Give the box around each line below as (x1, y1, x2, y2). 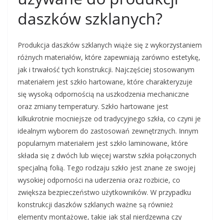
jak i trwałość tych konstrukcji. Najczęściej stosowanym (18, 65, 194, 74)
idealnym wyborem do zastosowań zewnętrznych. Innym (18, 126, 198, 136)
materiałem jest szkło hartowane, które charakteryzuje (18, 77, 192, 86)
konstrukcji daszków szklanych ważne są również (18, 200, 173, 209)
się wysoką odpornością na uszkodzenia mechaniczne (18, 89, 189, 99)
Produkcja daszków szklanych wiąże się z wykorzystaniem (18, 40, 202, 50)
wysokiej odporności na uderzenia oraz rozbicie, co (18, 175, 180, 185)
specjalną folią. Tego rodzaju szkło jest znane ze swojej (18, 163, 195, 172)
